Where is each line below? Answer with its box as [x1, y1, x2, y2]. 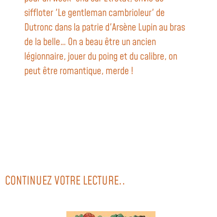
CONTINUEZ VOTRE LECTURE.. [5, 173, 125, 190]
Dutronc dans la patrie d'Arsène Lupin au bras [24, 21, 185, 35]
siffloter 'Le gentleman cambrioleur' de [24, 6, 165, 20]
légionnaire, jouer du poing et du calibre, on [24, 50, 177, 64]
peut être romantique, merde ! [24, 64, 133, 78]
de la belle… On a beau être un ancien [24, 35, 156, 49]
